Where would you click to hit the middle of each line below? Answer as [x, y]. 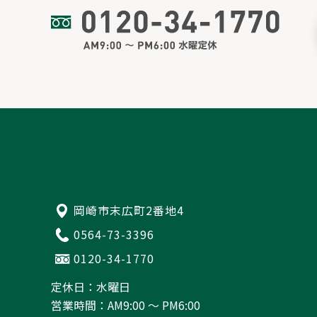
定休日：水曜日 [91, 287]
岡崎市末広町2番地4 [128, 210]
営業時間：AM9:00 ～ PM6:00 [126, 306]
